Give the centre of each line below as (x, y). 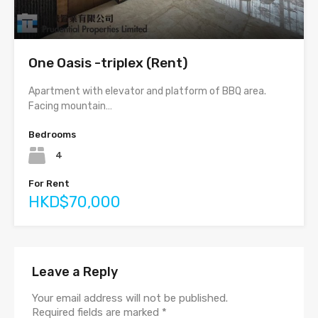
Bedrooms (52, 135)
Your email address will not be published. (130, 298)
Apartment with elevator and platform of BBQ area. (147, 92)
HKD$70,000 (75, 202)
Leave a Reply (75, 272)
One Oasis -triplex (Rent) (108, 63)
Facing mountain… (70, 106)
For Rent (49, 184)
